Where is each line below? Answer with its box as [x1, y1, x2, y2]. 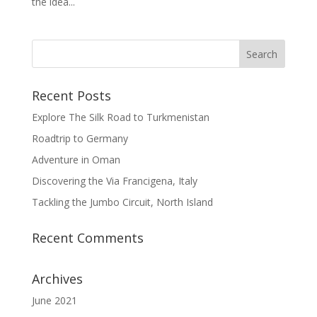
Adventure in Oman [31, 153, 120, 167]
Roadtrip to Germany [31, 132, 128, 146]
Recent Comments [31, 229, 144, 247]
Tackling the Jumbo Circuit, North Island [31, 195, 213, 209]
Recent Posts [31, 87, 111, 105]
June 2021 [31, 294, 77, 308]
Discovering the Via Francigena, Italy [31, 174, 197, 188]
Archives [31, 270, 83, 288]
